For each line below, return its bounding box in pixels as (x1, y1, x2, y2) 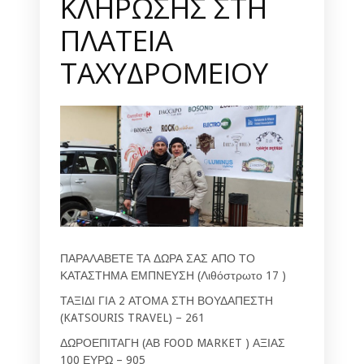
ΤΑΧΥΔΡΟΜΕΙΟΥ (60, 53, 268, 92)
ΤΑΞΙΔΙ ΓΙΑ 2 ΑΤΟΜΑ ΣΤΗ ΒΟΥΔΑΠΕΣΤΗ (60, 293, 273, 307)
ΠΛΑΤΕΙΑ (60, 20, 173, 59)
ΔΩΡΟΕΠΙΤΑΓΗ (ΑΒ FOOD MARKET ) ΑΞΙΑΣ (60, 336, 285, 349)
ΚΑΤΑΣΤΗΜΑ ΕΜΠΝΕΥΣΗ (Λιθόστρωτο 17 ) (60, 268, 286, 282)
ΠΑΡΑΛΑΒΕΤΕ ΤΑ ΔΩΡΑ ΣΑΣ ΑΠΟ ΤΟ (60, 251, 255, 265)
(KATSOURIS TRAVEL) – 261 (60, 310, 205, 324)
